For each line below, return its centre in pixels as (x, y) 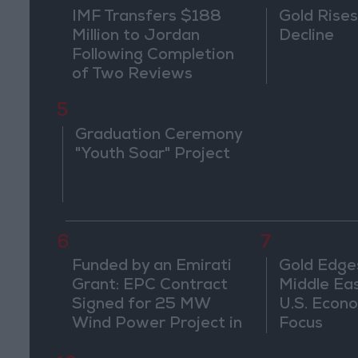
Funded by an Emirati (151, 267)
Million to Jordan (135, 36)
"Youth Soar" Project (153, 155)
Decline (307, 36)
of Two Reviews (132, 75)
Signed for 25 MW (141, 306)
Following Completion (153, 56)
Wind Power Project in (157, 325)
